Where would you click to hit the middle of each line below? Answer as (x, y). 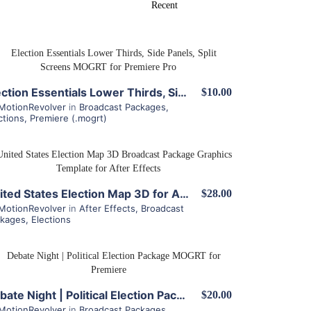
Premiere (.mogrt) (68, 118)
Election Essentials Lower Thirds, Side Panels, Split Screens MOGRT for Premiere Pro (182, 92)
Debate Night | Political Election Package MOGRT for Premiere (181, 295)
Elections (51, 219)
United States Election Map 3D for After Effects (184, 194)
